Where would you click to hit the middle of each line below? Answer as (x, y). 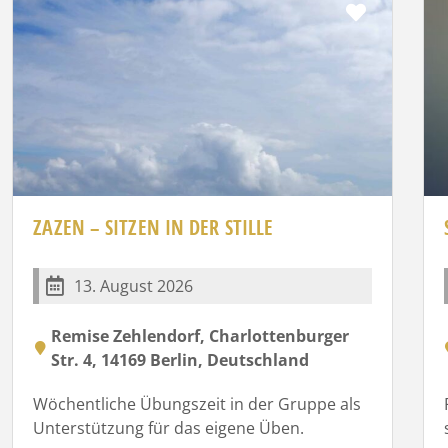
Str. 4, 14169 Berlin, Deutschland (180, 359)
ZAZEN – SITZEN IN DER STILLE (153, 227)
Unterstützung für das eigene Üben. (169, 427)
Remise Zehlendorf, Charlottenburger (200, 335)
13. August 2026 (134, 285)
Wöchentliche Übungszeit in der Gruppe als (197, 403)
